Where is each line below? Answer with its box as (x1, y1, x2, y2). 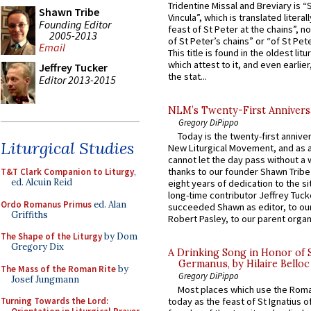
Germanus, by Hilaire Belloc (178, 258, 310, 271)
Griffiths (11, 208, 48, 221)
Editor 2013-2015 (39, 72, 116, 87)
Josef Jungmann (11, 273, 79, 285)
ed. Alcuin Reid (11, 176, 72, 188)
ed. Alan (92, 198, 126, 210)
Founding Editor (39, 17, 111, 31)
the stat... (168, 69, 207, 83)
